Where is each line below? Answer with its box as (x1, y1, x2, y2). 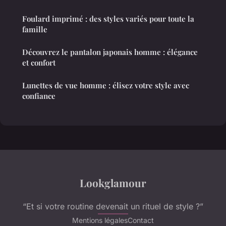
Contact (128, 216, 154, 225)
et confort (22, 58, 55, 68)
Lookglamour (80, 176, 146, 190)
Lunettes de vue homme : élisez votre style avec (22, 80, 189, 91)
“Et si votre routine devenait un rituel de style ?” (23, 201, 203, 212)
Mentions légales (72, 216, 128, 225)
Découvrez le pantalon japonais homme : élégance (22, 47, 198, 58)
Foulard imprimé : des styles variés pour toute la (22, 14, 194, 24)
